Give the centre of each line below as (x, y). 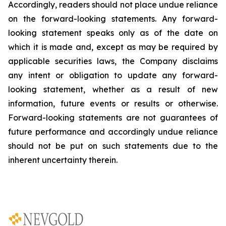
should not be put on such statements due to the (113, 146)
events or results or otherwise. (154, 103)
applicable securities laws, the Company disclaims (113, 61)
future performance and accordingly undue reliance (113, 132)
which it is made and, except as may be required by (113, 47)
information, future (49, 103)
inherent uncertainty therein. (63, 160)
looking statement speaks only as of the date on (113, 33)
